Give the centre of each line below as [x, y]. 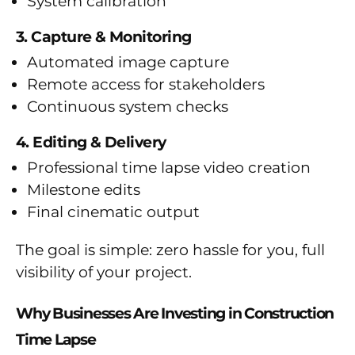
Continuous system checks [128, 107]
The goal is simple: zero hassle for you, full [170, 250]
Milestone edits [84, 190]
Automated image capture [128, 63]
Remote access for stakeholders [146, 85]
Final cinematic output [113, 212]
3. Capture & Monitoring [104, 37]
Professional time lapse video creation [169, 168]
